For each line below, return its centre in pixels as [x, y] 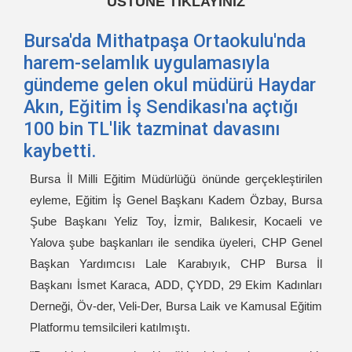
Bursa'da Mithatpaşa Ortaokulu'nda [165, 41]
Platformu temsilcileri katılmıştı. [110, 328]
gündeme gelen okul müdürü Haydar [170, 85]
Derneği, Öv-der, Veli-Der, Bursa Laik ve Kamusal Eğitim [176, 306]
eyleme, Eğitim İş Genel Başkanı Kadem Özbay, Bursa [176, 200]
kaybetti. [60, 151]
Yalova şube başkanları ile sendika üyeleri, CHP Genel [176, 243]
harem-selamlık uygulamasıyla [147, 63]
